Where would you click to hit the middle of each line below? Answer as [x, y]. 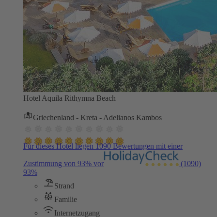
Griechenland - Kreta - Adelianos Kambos [97, 118]
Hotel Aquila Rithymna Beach [70, 98]
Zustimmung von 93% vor [63, 164]
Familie [66, 200]
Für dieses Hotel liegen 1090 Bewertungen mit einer [103, 146]
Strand [64, 186]
